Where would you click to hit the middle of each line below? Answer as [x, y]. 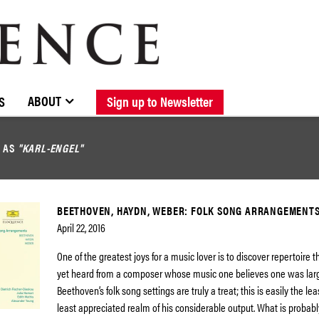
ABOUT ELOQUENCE [177, 91]
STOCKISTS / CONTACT [71, 91]
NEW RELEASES [149, 91]
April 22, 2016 [81, 228]
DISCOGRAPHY [265, 91]
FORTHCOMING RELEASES [254, 91]
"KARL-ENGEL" [50, 148]
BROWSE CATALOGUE [54, 91]
